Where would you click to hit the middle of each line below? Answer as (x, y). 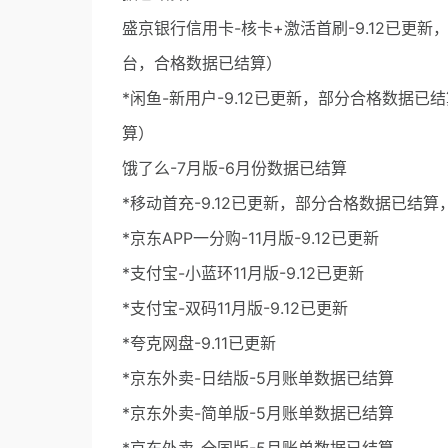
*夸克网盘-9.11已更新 (199, 343)
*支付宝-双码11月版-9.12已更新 (235, 308)
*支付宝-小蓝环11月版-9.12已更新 (243, 273)
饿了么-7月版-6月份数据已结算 (234, 168)
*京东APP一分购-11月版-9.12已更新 (250, 238)
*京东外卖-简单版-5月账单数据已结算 (258, 413)
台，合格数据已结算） (202, 63)
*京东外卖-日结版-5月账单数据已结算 (258, 378)
